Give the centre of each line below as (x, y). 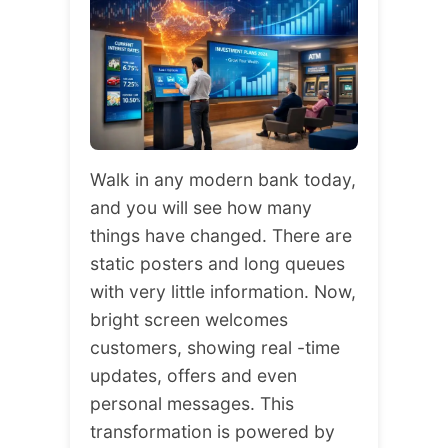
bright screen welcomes (189, 319)
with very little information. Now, (223, 291)
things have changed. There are (221, 235)
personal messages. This (192, 403)
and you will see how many (201, 207)
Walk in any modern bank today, (223, 179)
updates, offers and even (193, 375)
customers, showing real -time (215, 347)
